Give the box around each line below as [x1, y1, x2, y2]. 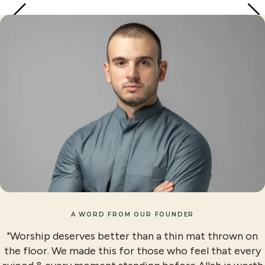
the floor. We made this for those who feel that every [4, 244, 261, 257]
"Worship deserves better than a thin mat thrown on [7, 229, 258, 243]
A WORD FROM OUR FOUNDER [70, 210, 195, 218]
